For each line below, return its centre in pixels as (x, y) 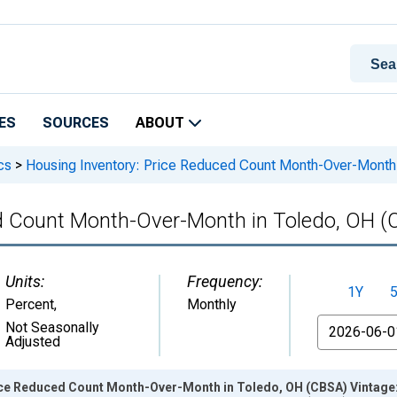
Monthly (212, 304)
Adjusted (33, 342)
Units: (25, 281)
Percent (30, 304)
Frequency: (225, 281)
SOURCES (76, 123)
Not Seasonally (52, 327)
